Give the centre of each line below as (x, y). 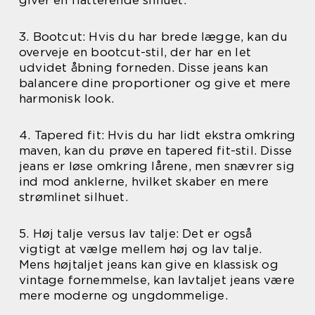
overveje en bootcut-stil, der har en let (135, 52)
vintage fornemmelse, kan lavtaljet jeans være (157, 279)
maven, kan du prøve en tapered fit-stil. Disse (156, 150)
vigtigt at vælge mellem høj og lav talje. (141, 249)
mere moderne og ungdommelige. (123, 295)
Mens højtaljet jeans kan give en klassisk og (149, 264)
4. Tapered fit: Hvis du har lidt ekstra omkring (157, 135)
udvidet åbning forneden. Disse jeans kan (144, 67)
